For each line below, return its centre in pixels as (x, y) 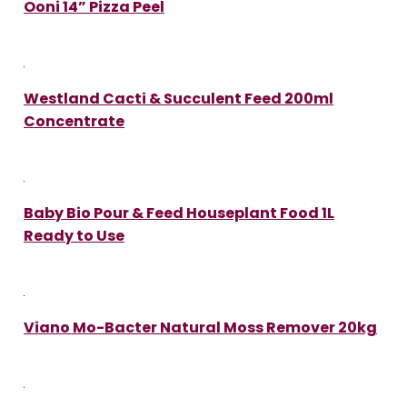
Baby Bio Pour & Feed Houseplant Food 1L (179, 213)
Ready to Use (74, 235)
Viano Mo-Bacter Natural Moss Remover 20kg (200, 327)
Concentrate (74, 121)
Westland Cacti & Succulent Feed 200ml (179, 98)
